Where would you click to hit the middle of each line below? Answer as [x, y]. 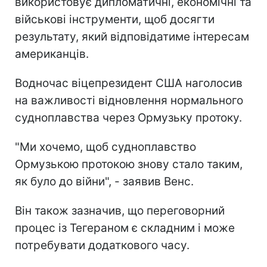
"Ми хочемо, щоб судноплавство [105, 147]
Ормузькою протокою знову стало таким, [129, 164]
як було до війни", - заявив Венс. [104, 181]
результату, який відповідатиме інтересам [132, 36]
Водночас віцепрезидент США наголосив [129, 83]
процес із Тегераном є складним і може [125, 228]
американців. [52, 54]
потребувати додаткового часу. [102, 245]
